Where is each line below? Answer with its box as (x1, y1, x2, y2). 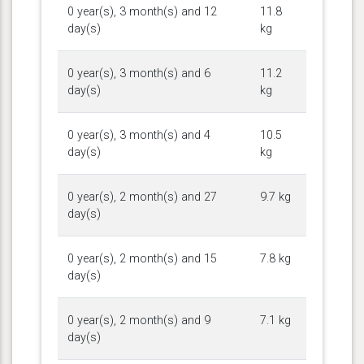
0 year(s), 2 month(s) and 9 (67, 313, 210, 327)
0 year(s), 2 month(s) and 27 (67, 189, 217, 204)
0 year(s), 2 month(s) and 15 (67, 251, 217, 266)
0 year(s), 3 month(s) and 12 (67, 4, 217, 19)
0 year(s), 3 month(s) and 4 (67, 128, 210, 142)
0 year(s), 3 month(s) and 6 (67, 66, 210, 80)
